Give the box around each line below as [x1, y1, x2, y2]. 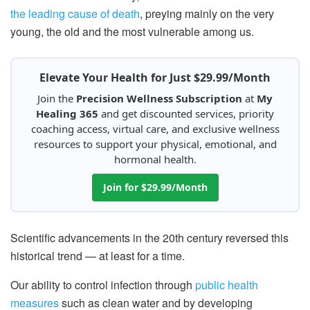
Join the [37, 91, 76, 106]
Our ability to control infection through [10, 277, 195, 293]
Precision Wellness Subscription [76, 91, 242, 106]
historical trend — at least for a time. [10, 248, 185, 264]
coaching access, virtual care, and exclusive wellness [30, 122, 280, 136]
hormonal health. [113, 152, 197, 167]
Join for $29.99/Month [102, 181, 208, 194]
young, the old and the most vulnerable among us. [10, 24, 254, 40]
